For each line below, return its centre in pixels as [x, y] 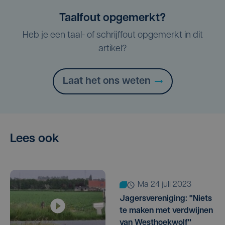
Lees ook [35, 139]
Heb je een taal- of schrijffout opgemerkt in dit [113, 36]
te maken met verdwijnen [166, 211]
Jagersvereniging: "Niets [166, 199]
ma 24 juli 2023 [168, 185]
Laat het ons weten [106, 82]
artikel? [113, 49]
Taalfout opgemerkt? [113, 19]
